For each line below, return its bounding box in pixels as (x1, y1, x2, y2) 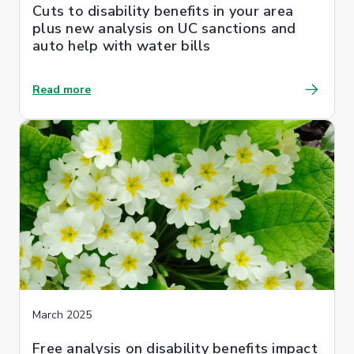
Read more (32, 81, 91, 97)
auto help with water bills (32, 36, 211, 55)
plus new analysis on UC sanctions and (32, 18, 296, 38)
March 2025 (32, 307, 92, 322)
